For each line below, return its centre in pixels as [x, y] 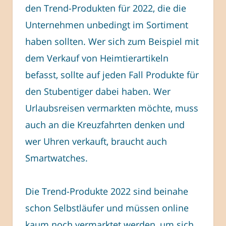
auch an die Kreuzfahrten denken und [105, 124]
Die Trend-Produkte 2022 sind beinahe [107, 191]
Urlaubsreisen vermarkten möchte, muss [112, 108]
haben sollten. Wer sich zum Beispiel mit [112, 41]
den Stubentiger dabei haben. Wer [98, 91]
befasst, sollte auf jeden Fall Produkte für [112, 74]
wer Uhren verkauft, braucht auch [96, 141]
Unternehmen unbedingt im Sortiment [107, 24]
